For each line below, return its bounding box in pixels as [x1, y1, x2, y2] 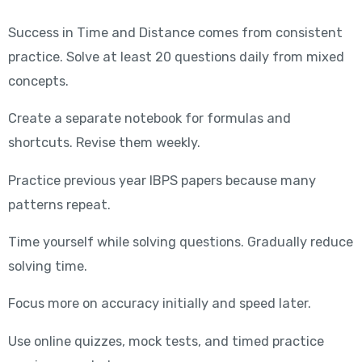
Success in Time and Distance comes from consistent [7, 24, 343, 40]
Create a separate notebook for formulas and [7, 111, 291, 127]
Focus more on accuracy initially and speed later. [7, 296, 311, 312]
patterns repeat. [7, 196, 111, 213]
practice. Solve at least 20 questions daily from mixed [7, 48, 344, 65]
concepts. [7, 73, 69, 89]
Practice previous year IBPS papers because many [7, 172, 316, 188]
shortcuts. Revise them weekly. [7, 135, 200, 151]
